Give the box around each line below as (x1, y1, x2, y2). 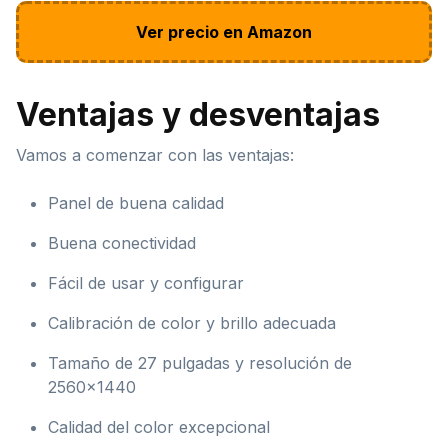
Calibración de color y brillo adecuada (48, 312, 336, 333)
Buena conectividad (48, 232, 196, 253)
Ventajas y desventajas (16, 94, 380, 134)
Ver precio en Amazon (136, 21, 312, 42)
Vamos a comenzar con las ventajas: (16, 144, 294, 165)
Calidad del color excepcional (48, 416, 270, 437)
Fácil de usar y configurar (48, 272, 244, 293)
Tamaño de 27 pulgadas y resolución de (48, 352, 352, 373)
